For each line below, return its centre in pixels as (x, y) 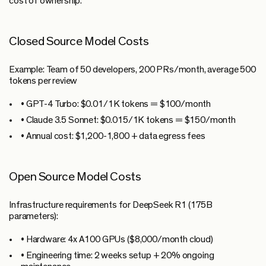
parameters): (34, 216)
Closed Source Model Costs (79, 41)
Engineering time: (59, 255)
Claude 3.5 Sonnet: (62, 120)
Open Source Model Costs (75, 176)
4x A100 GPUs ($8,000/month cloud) (140, 239)
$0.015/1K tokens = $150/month (167, 120)
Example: (27, 69)
